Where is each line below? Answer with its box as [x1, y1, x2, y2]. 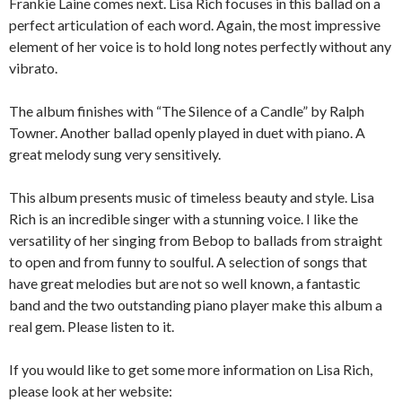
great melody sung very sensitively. [9, 145, 221, 162]
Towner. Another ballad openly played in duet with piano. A [9, 124, 365, 141]
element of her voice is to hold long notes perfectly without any [9, 38, 391, 55]
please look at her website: [9, 382, 172, 399]
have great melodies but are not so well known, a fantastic [9, 275, 361, 292]
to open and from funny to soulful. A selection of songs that [9, 253, 367, 270]
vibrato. [9, 59, 57, 76]
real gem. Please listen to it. [9, 318, 174, 335]
